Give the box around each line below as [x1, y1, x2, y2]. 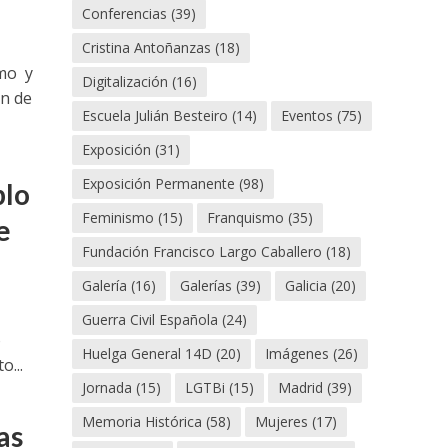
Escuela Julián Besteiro [82, 106, 229, 125]
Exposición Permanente [82, 174, 236, 193]
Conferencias [82, 4, 168, 23]
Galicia [285, 276, 328, 295]
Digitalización [82, 72, 169, 91]
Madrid [278, 378, 324, 397]
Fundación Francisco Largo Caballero [82, 242, 323, 261]
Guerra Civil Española [82, 310, 219, 329]
